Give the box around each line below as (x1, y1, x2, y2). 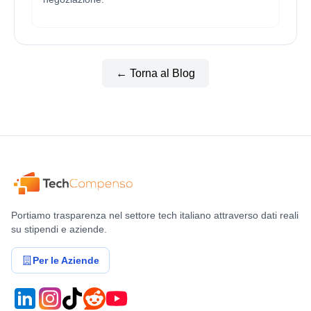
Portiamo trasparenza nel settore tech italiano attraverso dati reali (11, 210, 299, 221)
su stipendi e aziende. (11, 224, 107, 235)
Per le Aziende (33, 255, 99, 266)
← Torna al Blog (116, 67, 195, 79)
